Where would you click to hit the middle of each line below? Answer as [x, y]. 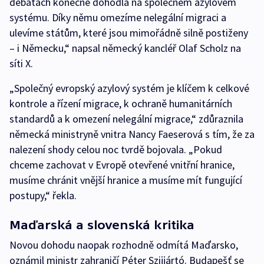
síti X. [21, 63]
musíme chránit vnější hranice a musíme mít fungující [126, 180]
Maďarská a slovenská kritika [102, 225]
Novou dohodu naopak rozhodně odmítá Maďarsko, [124, 245]
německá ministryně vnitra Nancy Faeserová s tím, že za [132, 134]
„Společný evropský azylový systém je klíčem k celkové [129, 88]
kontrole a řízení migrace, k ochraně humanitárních [121, 103]
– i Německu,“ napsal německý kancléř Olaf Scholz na [125, 48]
